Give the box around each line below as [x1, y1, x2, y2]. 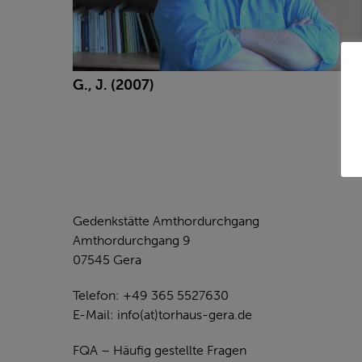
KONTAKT [73, 181, 141, 199]
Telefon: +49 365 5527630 [73, 288, 229, 303]
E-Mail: [73, 307, 117, 322]
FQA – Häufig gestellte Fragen [73, 343, 246, 358]
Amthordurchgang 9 [73, 233, 191, 248]
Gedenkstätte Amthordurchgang [73, 213, 259, 229]
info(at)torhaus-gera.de [117, 307, 252, 322]
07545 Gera [73, 252, 141, 267]
